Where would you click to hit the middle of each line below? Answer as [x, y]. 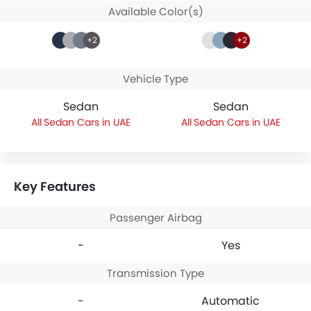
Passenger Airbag [155, 217]
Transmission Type [155, 273]
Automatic [230, 301]
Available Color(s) [155, 11]
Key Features [55, 186]
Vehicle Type [155, 78]
